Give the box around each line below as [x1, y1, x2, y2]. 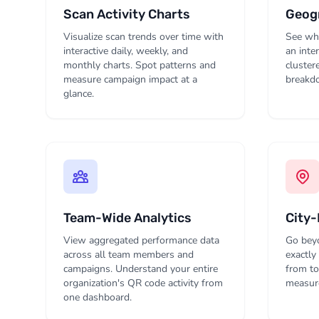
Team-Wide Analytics [63, 210, 192, 226]
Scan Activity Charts [63, 6, 190, 22]
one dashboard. [63, 291, 132, 304]
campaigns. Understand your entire [63, 262, 218, 276]
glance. [63, 87, 94, 100]
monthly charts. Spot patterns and [63, 58, 216, 72]
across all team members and [63, 248, 194, 261]
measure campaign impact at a [63, 73, 197, 86]
